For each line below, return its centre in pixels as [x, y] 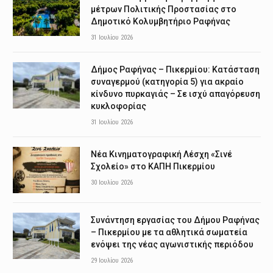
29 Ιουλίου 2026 [112, 261]
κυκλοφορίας [119, 106]
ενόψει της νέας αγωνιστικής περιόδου [172, 245]
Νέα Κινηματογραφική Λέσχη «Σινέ [161, 154]
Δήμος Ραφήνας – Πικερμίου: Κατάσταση [175, 70]
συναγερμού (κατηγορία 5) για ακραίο [167, 82]
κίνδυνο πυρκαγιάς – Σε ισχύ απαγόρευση [175, 94]
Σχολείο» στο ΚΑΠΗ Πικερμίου [153, 167]
